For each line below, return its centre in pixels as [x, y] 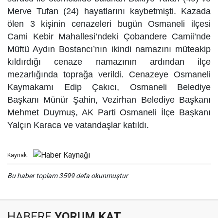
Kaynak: [18, 155]
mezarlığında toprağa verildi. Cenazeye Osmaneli [109, 74]
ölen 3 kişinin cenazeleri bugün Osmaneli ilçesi [109, 24]
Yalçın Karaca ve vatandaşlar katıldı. [78, 125]
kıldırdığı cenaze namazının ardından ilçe [109, 62]
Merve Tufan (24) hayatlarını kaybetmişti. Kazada [109, 11]
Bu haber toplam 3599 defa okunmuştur [68, 176]
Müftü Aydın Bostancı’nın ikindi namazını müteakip [109, 49]
